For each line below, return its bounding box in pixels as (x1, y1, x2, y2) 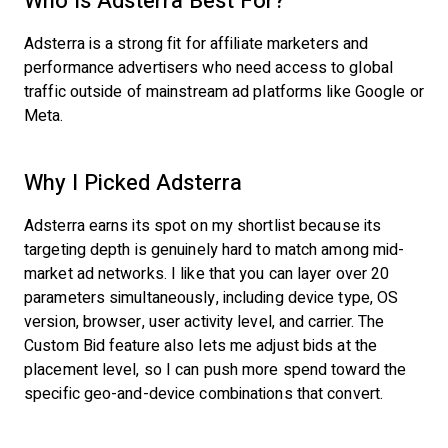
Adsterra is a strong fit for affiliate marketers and (24, 35, 369, 52)
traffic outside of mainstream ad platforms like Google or (24, 83, 424, 100)
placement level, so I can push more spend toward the (24, 361, 407, 378)
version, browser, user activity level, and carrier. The (24, 313, 385, 330)
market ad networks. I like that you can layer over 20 (24, 265, 390, 282)
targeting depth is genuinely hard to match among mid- (24, 241, 405, 258)
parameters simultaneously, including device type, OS (24, 289, 399, 306)
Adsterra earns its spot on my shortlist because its (24, 217, 382, 234)
